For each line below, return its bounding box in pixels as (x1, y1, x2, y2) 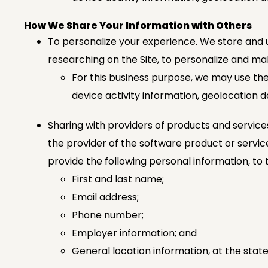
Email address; (72, 190, 139, 204)
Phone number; (72, 208, 144, 222)
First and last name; (72, 172, 164, 186)
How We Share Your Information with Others (24, 19, 252, 32)
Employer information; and (72, 226, 197, 240)
